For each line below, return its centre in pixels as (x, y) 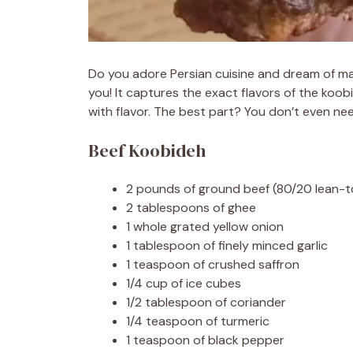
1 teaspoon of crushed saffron (213, 264)
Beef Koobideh (147, 150)
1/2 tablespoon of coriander (206, 302)
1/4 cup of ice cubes (184, 283)
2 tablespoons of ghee (191, 208)
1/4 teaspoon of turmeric (198, 321)
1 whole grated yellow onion (205, 227)
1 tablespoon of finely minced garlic (227, 245)
